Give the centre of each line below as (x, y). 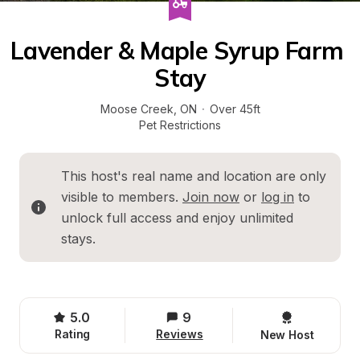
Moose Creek (137, 109)
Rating (72, 334)
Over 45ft (235, 109)
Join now (211, 197)
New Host (287, 335)
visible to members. (122, 197)
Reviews (180, 334)
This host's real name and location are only (194, 176)
